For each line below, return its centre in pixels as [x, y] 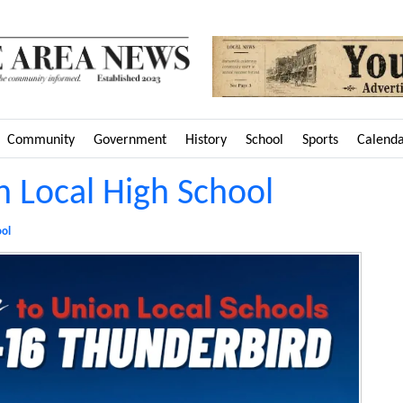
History [206, 140]
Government [130, 140]
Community [41, 140]
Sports [320, 140]
